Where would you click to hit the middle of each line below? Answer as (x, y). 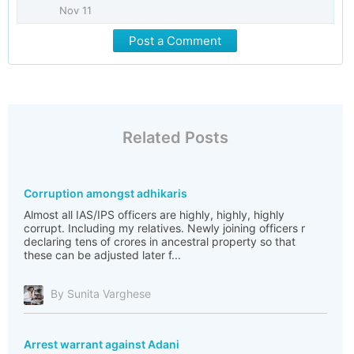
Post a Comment (175, 41)
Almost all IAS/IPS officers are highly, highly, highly (154, 215)
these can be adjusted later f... (102, 255)
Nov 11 (75, 10)
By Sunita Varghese (101, 294)
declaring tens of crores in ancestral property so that (160, 241)
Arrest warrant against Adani (102, 344)
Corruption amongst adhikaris (105, 193)
